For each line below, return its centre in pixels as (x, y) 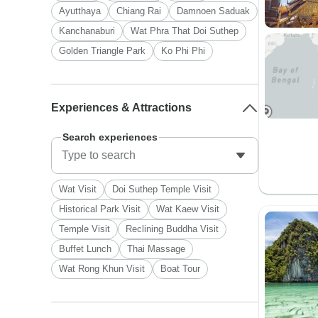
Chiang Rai (139, 11)
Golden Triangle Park (103, 51)
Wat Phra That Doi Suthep (185, 31)
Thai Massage (157, 249)
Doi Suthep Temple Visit (162, 189)
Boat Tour (181, 269)
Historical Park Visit (100, 209)
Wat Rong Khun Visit (102, 269)
